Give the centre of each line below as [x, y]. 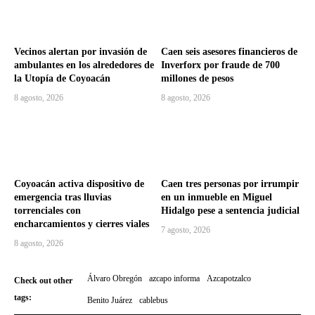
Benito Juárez [110, 301]
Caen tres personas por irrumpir [230, 184]
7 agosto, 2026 [186, 230]
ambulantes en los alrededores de [84, 65]
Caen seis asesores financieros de [229, 51]
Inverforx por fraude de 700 [220, 65]
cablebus [154, 301]
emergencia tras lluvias [63, 198]
